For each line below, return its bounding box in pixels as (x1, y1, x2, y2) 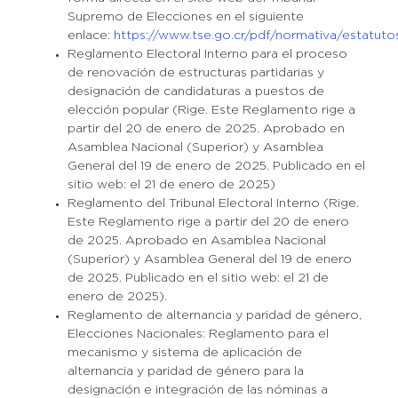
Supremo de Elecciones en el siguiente (67, 12, 304, 22)
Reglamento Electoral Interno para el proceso (67, 49, 347, 60)
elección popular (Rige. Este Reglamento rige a (67, 105, 355, 115)
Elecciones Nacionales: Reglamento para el (67, 329, 329, 339)
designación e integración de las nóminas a (67, 385, 328, 395)
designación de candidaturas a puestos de (67, 86, 324, 97)
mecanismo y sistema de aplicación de (67, 347, 302, 358)
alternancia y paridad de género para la (67, 366, 304, 377)
